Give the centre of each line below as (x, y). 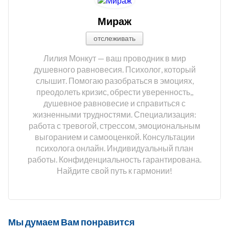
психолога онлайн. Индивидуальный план (114, 148)
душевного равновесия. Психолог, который (114, 69)
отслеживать (114, 38)
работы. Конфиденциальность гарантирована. (114, 159)
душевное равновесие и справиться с (114, 103)
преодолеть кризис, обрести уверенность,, (114, 91)
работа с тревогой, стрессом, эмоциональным (114, 125)
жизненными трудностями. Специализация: (114, 114)
